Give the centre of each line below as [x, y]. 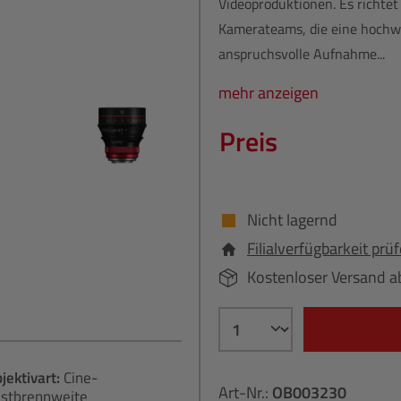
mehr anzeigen [269, 93]
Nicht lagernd [292, 220]
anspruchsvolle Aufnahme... [302, 54]
